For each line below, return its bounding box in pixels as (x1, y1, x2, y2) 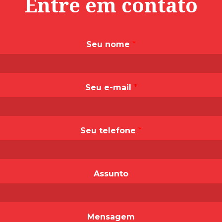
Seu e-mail (85, 83, 134, 92)
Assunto (94, 169, 128, 178)
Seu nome (86, 40, 132, 49)
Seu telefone (80, 126, 138, 135)
